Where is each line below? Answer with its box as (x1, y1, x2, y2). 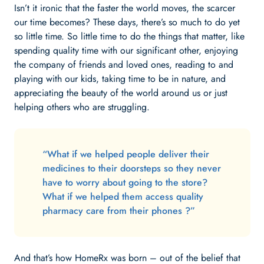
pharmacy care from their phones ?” (42, 204, 195, 217)
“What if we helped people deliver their (42, 147, 209, 161)
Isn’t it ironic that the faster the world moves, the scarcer (14, 1, 235, 15)
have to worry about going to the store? (42, 176, 207, 189)
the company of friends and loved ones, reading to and (14, 58, 233, 71)
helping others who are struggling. (14, 100, 150, 114)
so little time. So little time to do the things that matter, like (14, 29, 245, 43)
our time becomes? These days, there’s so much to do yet (14, 15, 240, 29)
